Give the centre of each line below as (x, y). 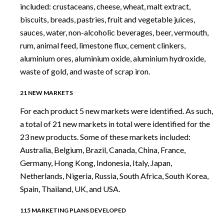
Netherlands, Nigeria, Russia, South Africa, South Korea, (114, 175)
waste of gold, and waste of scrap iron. (85, 71)
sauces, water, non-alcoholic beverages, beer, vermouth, (114, 32)
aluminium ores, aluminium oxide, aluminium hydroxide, (113, 58)
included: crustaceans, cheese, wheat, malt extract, (105, 6)
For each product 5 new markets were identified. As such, (116, 110)
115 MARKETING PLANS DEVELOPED (73, 210)
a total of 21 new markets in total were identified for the (115, 123)
